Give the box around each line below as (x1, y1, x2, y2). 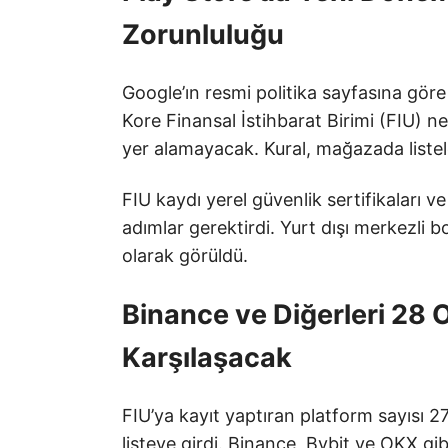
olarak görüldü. (122, 245, 248, 267)
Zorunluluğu (122, 18, 284, 52)
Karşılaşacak (122, 341, 292, 375)
